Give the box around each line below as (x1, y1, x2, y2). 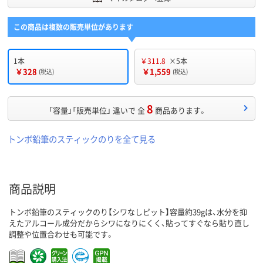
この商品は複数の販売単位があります (14, 22, 133, 32)
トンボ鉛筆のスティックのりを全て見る (8, 133, 156, 146)
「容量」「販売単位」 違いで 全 (49, 104, 145, 116)
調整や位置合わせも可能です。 (9, 228, 114, 240)
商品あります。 (155, 104, 207, 116)
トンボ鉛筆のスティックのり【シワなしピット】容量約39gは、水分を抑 (9, 206, 247, 218)
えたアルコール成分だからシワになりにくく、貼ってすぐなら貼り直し (9, 217, 249, 229)
